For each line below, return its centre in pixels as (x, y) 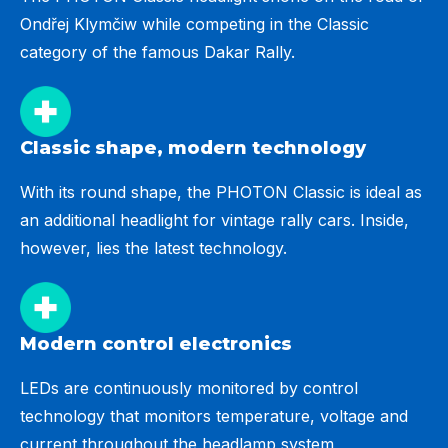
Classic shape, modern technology (193, 148)
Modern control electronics (156, 344)
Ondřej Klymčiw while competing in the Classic (194, 24)
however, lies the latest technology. (153, 248)
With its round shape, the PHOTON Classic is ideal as (221, 192)
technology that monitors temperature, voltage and (214, 416)
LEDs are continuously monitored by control (189, 388)
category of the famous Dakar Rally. (157, 52)
